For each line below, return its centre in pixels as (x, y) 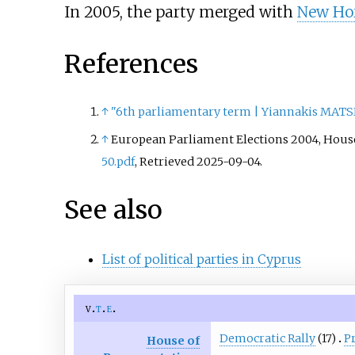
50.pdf (118, 162)
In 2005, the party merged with (180, 12)
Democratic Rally (267, 338)
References (131, 64)
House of (174, 341)
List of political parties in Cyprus (201, 260)
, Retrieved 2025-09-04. (198, 162)
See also (113, 210)
